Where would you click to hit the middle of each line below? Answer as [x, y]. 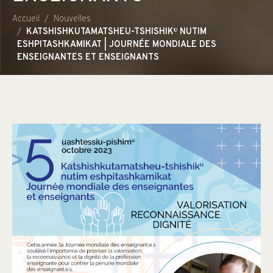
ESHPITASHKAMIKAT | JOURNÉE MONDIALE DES [117, 45]
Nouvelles [72, 19]
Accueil [26, 19]
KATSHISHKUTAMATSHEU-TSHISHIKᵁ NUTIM [116, 32]
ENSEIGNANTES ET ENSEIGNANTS [88, 58]
